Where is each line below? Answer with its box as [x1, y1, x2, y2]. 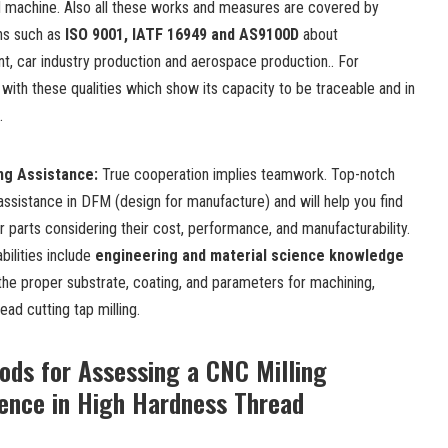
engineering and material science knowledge [95, 245, 404, 265]
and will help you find [274, 191, 403, 211]
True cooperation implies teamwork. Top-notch [102, 164, 395, 184]
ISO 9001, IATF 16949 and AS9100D [65, 24, 299, 44]
